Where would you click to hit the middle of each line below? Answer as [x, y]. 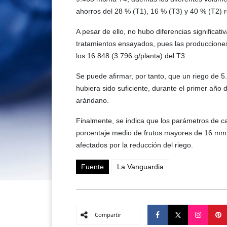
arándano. [92, 100]
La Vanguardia [140, 166]
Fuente [92, 166]
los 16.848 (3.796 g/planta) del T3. [131, 55]
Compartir [108, 214]
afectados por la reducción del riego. [135, 145]
